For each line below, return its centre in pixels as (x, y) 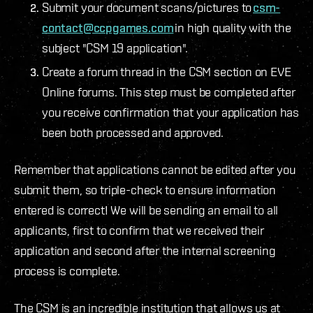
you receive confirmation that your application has (171, 112)
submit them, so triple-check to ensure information (145, 189)
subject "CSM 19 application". (117, 48)
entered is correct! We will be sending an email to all (146, 210)
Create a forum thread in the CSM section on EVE (167, 71)
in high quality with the (232, 27)
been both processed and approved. (135, 132)
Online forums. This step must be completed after (169, 92)
